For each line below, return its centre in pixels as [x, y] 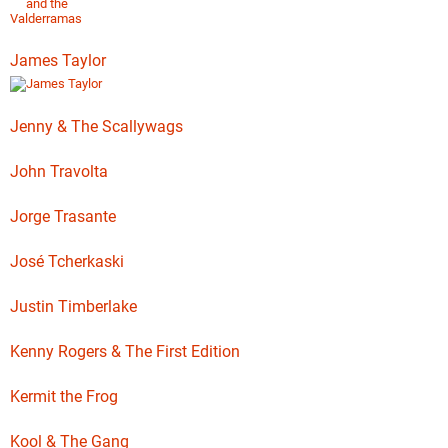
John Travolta [59, 171]
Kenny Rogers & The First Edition [125, 351]
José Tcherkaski [67, 261]
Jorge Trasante [63, 216]
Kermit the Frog [64, 396]
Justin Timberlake [73, 306]
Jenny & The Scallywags [96, 126]
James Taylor [58, 60]
